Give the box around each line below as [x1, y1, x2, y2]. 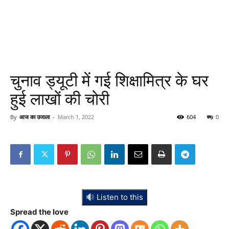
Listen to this [95, 192, 144, 202]
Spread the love [10, 207, 68, 217]
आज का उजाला [19, 113, 50, 121]
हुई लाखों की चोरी [10, 89, 109, 109]
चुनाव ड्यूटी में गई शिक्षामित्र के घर [10, 71, 209, 90]
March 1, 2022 [58, 113, 94, 121]
